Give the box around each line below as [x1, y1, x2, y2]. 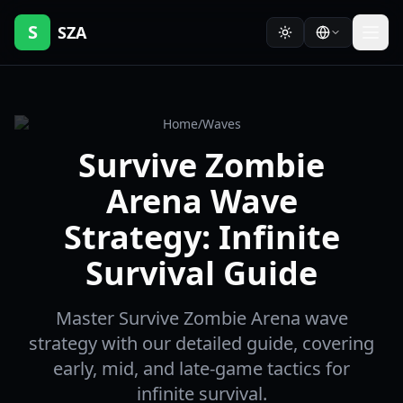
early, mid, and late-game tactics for [53, 356, 350, 381]
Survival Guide [85, 251, 318, 295]
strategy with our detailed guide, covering [29, 331, 374, 355]
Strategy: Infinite [63, 215, 340, 259]
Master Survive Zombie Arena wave [55, 306, 348, 330]
